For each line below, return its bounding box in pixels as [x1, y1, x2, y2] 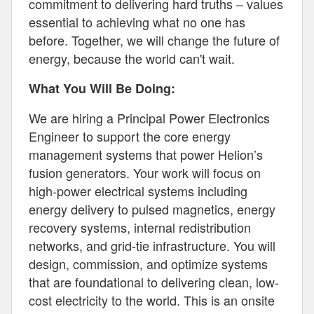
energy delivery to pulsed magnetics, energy [29, 200, 275, 218]
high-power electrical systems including [29, 182, 247, 200]
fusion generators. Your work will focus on [29, 163, 261, 182]
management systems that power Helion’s [29, 145, 263, 163]
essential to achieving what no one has [29, 13, 245, 31]
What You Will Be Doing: [29, 79, 175, 97]
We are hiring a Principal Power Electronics [29, 109, 270, 127]
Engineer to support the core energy [29, 127, 231, 145]
